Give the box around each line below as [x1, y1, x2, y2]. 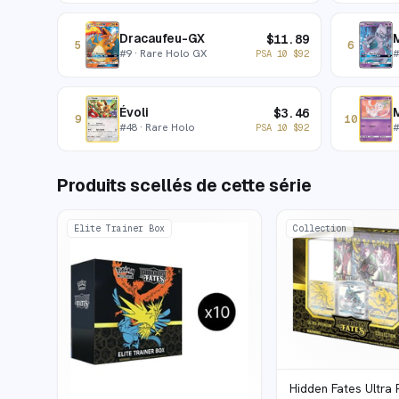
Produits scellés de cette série [57, 175, 312, 197]
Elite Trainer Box [74, 223, 165, 234]
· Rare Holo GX [132, 46, 207, 60]
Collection [293, 223, 347, 234]
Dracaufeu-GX [119, 30, 205, 46]
